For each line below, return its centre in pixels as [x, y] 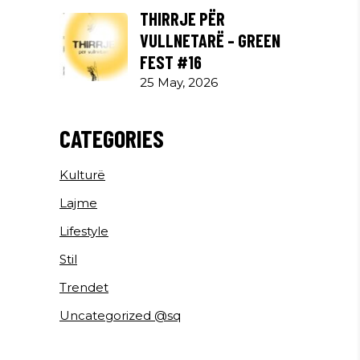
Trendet [84, 287]
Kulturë [82, 174]
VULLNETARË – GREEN [210, 40]
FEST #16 [171, 61]
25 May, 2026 [179, 82]
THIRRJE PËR [182, 18]
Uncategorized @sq [120, 315]
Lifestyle [84, 231]
